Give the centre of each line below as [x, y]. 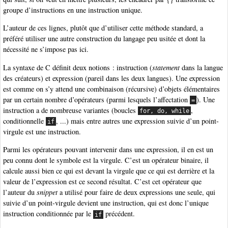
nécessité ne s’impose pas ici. [46, 49]
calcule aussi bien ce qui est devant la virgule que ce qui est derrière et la [109, 171]
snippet [47, 192]
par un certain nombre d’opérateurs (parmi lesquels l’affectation [96, 99]
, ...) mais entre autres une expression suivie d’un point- [138, 121]
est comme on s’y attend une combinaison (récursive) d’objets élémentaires [111, 89]
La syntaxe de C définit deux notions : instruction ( [78, 67]
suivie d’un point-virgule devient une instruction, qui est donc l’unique [106, 203]
